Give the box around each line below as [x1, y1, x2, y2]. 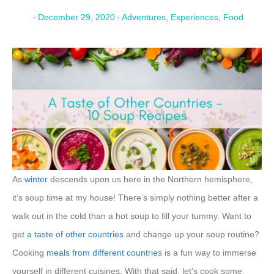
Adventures [121, 12, 166, 23]
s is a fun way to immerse [158, 248, 256, 258]
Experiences [170, 12, 218, 23]
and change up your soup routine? [124, 229, 259, 240]
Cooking [12, 248, 46, 258]
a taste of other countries [27, 229, 124, 240]
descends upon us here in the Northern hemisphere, [48, 174, 253, 185]
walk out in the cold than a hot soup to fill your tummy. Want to [12, 211, 251, 221]
